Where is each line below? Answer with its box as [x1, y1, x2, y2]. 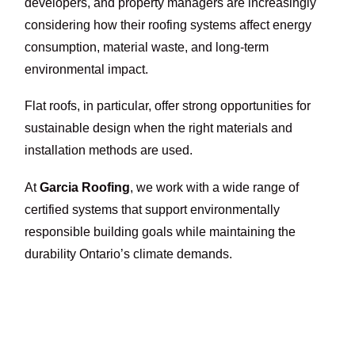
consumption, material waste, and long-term [25, 40, 269, 54]
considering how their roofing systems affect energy [25, 17, 312, 32]
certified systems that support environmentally [25, 202, 281, 216]
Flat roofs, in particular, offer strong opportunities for [25, 99, 311, 113]
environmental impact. [25, 62, 149, 76]
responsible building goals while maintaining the [25, 224, 296, 239]
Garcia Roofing [40, 180, 131, 194]
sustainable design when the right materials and [25, 121, 293, 136]
